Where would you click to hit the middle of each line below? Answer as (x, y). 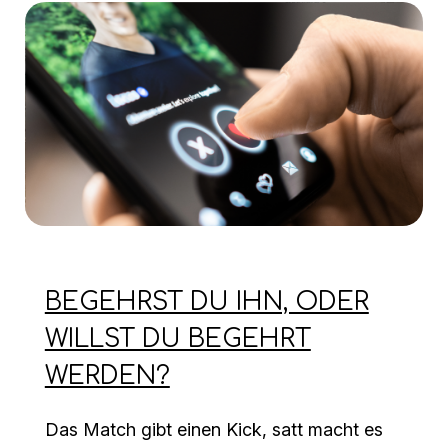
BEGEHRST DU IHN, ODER (206, 302)
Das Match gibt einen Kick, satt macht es (213, 430)
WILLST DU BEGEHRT (177, 339)
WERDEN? (107, 376)
